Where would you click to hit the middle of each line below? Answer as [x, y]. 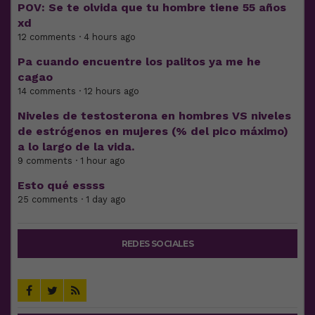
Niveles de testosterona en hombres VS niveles [154, 116]
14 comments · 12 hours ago [78, 91]
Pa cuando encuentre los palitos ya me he [139, 62]
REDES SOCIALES [157, 244]
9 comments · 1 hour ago [71, 161]
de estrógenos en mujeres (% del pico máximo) [153, 131]
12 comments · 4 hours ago [77, 37]
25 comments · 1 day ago [72, 200]
